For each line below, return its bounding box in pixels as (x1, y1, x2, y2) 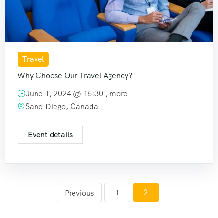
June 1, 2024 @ (25, 88, 83, 99)
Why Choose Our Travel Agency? (18, 70, 132, 81)
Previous (64, 187, 94, 198)
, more (105, 88, 127, 99)
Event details (28, 129, 73, 140)
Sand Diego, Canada (25, 101, 98, 111)
